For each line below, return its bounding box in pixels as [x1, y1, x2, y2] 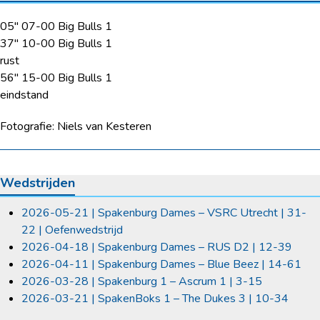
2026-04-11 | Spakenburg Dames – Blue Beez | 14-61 [21, 256, 301, 273]
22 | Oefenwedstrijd [21, 222, 123, 239]
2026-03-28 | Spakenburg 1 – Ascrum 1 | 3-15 [21, 274, 262, 290]
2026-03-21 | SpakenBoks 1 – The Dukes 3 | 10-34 [21, 291, 289, 307]
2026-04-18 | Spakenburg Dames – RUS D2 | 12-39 [21, 239, 292, 256]
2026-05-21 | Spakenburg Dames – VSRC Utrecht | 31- [21, 205, 306, 221]
